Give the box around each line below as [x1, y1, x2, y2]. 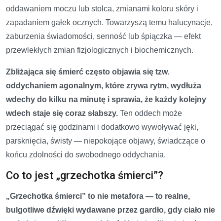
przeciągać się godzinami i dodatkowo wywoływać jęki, [6, 123, 198, 132]
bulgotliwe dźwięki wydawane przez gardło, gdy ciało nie [6, 206, 215, 215]
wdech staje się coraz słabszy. [6, 109, 118, 118]
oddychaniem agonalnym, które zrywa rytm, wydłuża [6, 81, 201, 90]
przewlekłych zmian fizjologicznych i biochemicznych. [6, 46, 193, 55]
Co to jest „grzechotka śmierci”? [6, 169, 163, 182]
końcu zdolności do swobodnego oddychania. [6, 150, 166, 159]
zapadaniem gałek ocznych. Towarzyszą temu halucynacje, [6, 18, 213, 27]
